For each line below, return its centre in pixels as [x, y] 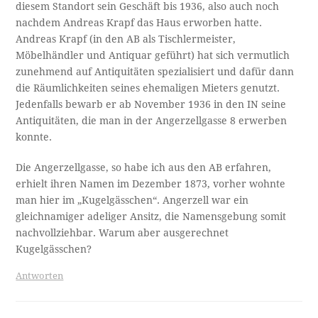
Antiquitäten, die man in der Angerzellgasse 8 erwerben [152, 120]
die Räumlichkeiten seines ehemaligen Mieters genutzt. [148, 88]
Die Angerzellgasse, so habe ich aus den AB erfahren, [144, 167]
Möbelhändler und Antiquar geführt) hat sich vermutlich [153, 55]
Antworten [40, 275]
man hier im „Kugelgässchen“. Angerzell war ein [132, 200]
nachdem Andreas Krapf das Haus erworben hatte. [139, 22]
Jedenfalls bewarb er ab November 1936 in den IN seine [151, 104]
